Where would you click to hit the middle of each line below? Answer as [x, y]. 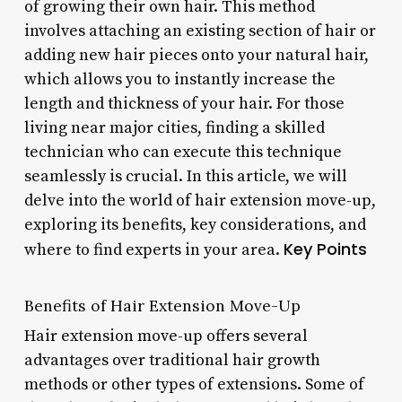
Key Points [325, 249]
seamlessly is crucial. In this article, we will [185, 176]
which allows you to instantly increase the [179, 79]
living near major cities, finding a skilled [174, 127]
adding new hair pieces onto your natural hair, [196, 55]
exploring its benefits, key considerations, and [195, 224]
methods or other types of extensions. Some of [194, 384]
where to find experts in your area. [153, 249]
